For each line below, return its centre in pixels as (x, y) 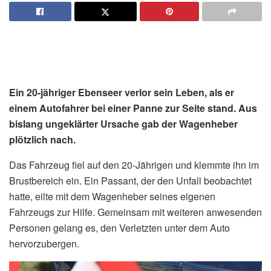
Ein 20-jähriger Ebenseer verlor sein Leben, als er (122, 92)
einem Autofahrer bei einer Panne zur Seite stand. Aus (133, 108)
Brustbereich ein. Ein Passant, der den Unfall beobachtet (130, 180)
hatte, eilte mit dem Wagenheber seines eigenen (112, 196)
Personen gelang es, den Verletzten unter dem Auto (119, 227)
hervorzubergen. (44, 243)
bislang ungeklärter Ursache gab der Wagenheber (123, 123)
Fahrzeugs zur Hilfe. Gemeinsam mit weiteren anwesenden (135, 212)
